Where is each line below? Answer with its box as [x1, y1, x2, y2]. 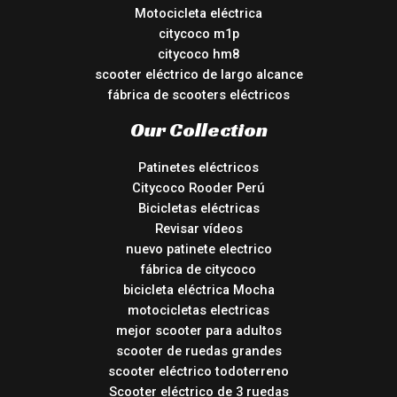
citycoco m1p [158, 25, 239, 42]
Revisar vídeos [154, 221, 243, 237]
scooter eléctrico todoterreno [108, 363, 289, 380]
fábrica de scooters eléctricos [107, 86, 290, 103]
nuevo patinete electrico [125, 241, 272, 258]
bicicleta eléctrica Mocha [122, 282, 275, 299]
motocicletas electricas [128, 302, 269, 319]
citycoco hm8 [158, 45, 239, 62]
